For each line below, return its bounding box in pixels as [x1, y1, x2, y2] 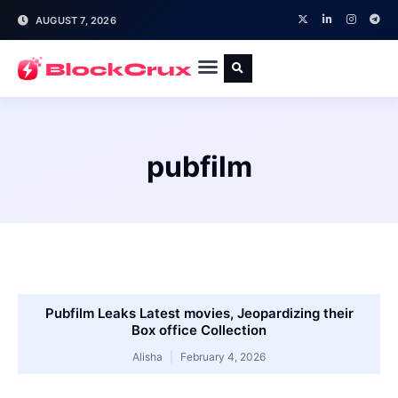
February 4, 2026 [178, 350, 266, 363]
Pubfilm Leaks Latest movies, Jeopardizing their [44, 305, 354, 322]
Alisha [132, 350, 165, 363]
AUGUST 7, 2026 [36, 13, 116, 27]
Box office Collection [131, 322, 267, 338]
